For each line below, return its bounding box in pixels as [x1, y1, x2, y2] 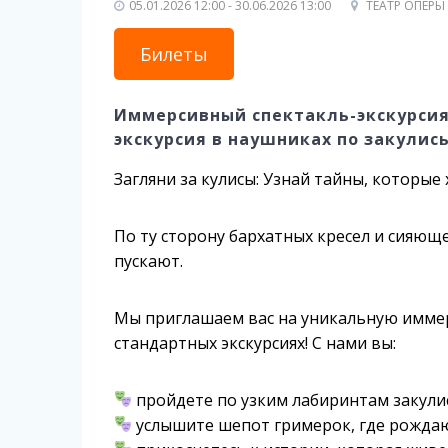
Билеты [140, 41, 209, 66]
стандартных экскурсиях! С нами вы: [114, 331, 397, 354]
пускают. [114, 249, 184, 272]
